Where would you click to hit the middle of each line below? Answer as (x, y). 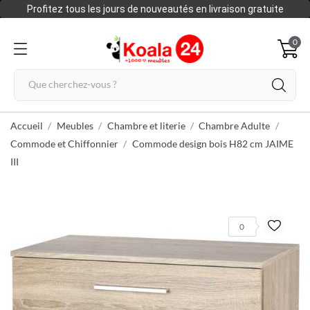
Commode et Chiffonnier (64, 144)
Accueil (27, 126)
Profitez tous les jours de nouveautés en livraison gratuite (155, 9)
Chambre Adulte (235, 126)
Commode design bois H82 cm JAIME (212, 144)
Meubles (75, 126)
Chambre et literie (146, 126)
